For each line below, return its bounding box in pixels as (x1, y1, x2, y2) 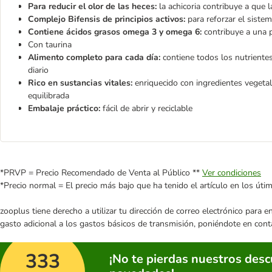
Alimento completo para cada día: (28, 52, 160, 64)
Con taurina (28, 39, 72, 51)
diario (28, 64, 49, 76)
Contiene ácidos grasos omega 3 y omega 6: (28, 26, 202, 38)
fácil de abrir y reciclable (100, 103, 192, 115)
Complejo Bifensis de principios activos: (28, 13, 185, 25)
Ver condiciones (202, 167, 261, 179)
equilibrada (28, 90, 69, 102)
